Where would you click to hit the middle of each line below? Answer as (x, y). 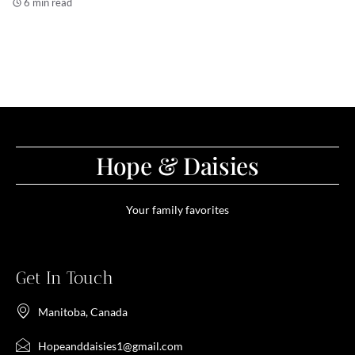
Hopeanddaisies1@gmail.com (111, 345)
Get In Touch (65, 277)
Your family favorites (177, 209)
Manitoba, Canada (83, 311)
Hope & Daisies (177, 165)
